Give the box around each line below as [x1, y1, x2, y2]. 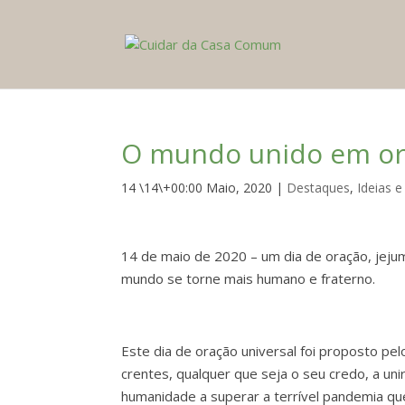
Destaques [287, 179, 351, 196]
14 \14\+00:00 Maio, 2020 [121, 179, 273, 196]
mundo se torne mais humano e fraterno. [121, 269, 376, 287]
